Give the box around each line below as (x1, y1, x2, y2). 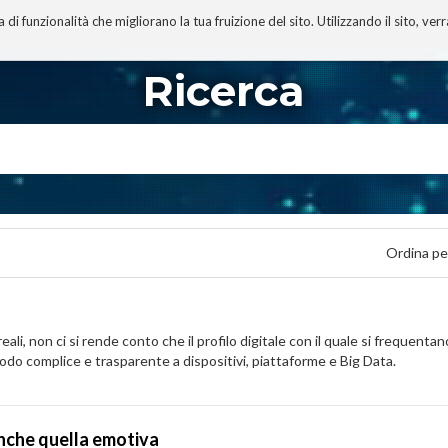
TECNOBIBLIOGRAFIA (25, 17, 140, 30)
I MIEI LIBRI (162, 17, 219, 30)
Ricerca (143, 65, 305, 117)
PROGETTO (241, 17, 301, 30)
